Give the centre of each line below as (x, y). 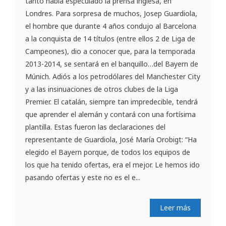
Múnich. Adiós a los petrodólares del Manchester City (113, 76)
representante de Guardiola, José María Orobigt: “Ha (111, 139)
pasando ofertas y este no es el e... (83, 177)
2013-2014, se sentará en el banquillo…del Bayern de (112, 64)
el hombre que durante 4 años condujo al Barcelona (111, 26)
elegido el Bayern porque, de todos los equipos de (108, 152)
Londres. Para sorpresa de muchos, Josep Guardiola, (111, 13)
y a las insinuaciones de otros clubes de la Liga (102, 89)
